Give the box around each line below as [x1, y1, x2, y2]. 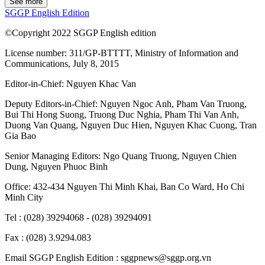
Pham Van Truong [176, 99, 244, 109]
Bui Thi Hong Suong [5, 109, 84, 120]
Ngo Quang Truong [103, 151, 177, 161]
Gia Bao [5, 131, 36, 141]
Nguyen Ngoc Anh [100, 99, 172, 109]
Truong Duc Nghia [89, 109, 160, 120]
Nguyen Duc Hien [80, 120, 150, 131]
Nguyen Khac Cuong [154, 120, 235, 131]
